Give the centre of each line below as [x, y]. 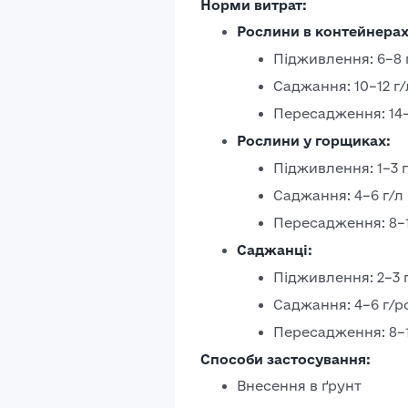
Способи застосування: [286, 359]
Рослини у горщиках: [314, 141]
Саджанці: [275, 250]
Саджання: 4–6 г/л [338, 195]
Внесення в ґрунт [299, 386]
